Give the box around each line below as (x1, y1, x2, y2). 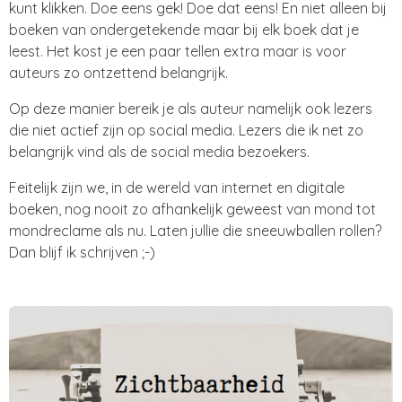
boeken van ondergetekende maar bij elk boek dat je (9, 20, 359, 39)
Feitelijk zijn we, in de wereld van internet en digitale (9, 178, 345, 197)
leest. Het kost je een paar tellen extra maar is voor (9, 41, 346, 60)
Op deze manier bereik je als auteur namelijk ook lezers (9, 99, 372, 118)
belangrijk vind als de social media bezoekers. (9, 142, 310, 161)
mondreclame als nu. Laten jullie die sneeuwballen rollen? (9, 221, 381, 240)
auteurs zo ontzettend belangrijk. (9, 63, 232, 82)
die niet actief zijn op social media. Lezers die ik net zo (9, 120, 363, 139)
